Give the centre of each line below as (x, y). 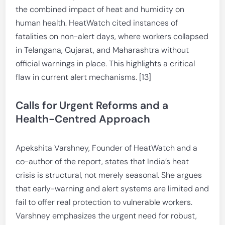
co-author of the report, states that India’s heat (102, 161)
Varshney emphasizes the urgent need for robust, (106, 216)
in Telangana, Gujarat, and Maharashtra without (102, 50)
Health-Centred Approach (83, 119)
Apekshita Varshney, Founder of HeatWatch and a (107, 148)
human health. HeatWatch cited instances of (97, 23)
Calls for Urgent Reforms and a (92, 105)
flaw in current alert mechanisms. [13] (84, 77)
